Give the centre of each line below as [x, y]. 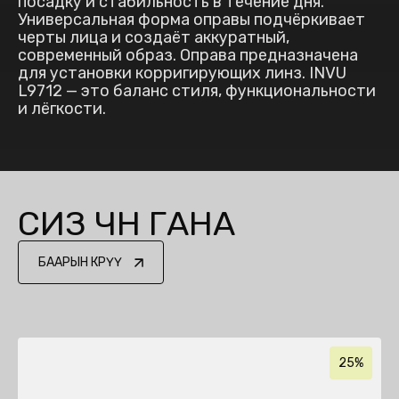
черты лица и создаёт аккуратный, [154, 37]
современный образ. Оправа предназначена [188, 55]
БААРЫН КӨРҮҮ [80, 262]
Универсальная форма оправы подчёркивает [191, 20]
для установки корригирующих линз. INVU [182, 73]
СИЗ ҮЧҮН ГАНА [126, 224]
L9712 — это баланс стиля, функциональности [197, 91]
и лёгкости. [62, 109]
